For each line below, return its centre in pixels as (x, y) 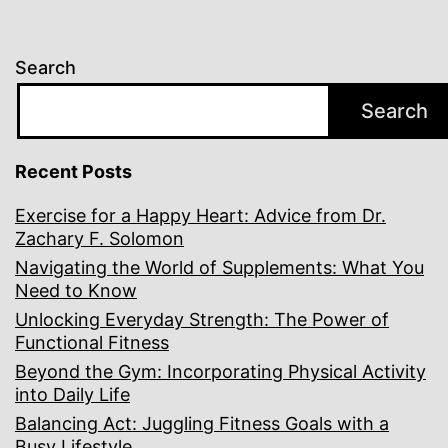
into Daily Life (72, 395)
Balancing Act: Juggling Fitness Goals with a (202, 424)
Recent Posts (73, 172)
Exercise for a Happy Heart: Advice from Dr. (200, 216)
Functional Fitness (92, 343)
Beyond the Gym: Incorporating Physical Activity (220, 372)
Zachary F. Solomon (99, 239)
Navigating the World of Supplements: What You (219, 268)
